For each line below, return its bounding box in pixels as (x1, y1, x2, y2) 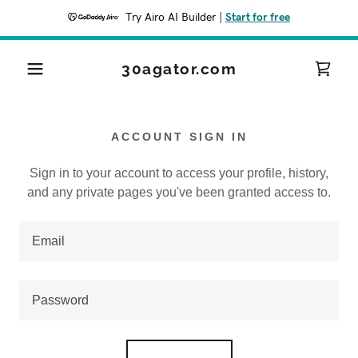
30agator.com (121, 60, 237, 78)
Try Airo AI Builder (125, 12, 216, 23)
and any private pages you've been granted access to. (27, 185, 331, 199)
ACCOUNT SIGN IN (110, 130, 248, 143)
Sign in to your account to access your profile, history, (30, 166, 328, 180)
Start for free (225, 12, 290, 23)
